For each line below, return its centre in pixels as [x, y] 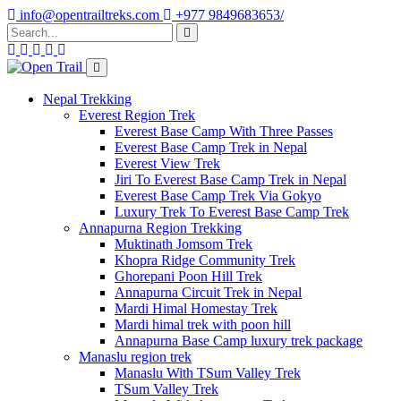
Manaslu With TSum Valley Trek [208, 373]
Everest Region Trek [137, 115]
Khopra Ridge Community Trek [205, 260]
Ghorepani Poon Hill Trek [188, 276]
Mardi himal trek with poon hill [203, 324]
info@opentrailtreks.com [90, 15]
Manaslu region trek [135, 357]
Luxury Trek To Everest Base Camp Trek [232, 212]
